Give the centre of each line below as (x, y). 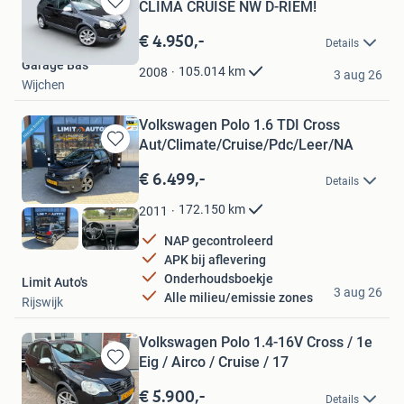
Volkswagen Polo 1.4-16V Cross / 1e (256, 343)
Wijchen (43, 84)
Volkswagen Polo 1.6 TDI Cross (239, 124)
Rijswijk (42, 303)
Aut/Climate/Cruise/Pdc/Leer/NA (246, 144)
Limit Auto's (55, 283)
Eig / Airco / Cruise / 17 (214, 363)
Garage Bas (55, 64)
